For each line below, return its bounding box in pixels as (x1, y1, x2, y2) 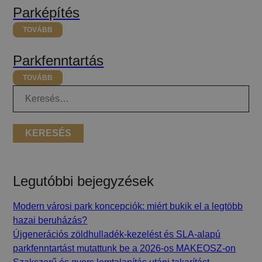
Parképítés (13, 4, 80, 20)
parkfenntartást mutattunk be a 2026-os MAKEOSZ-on (13, 243, 236, 253)
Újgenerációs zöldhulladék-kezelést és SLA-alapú (13, 229, 221, 239)
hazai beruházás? (13, 215, 88, 225)
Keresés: (13, 87, 50, 97)
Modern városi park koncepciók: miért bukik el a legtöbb (13, 201, 243, 211)
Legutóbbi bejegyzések (13, 173, 154, 189)
